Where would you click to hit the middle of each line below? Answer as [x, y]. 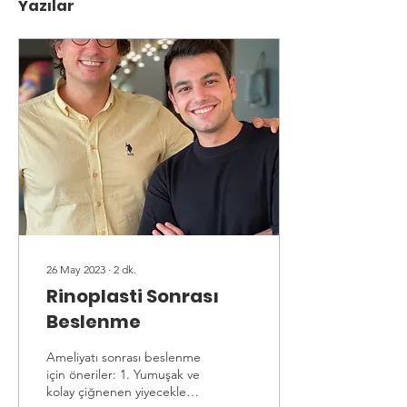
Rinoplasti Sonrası [133, 296]
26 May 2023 [76, 269]
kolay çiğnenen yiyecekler [119, 392]
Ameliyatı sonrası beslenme [124, 357]
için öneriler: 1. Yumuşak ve [123, 374]
